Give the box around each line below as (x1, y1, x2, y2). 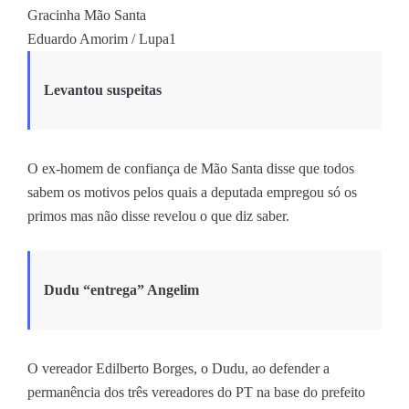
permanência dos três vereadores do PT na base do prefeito (27, 383, 365, 400)
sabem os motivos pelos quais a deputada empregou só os (27, 184, 357, 200)
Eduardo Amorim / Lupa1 (27, 30, 176, 47)
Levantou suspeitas (44, 81, 162, 98)
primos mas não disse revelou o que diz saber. (27, 207, 289, 224)
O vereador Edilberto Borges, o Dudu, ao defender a (27, 360, 330, 376)
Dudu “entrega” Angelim (44, 281, 199, 298)
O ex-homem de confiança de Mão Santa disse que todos (27, 160, 354, 176)
